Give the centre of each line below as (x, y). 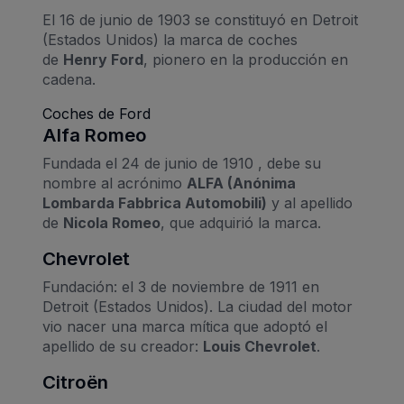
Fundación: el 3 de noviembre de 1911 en (181, 286)
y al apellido (310, 202)
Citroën (75, 381)
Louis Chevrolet (260, 346)
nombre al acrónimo (115, 183)
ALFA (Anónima (241, 183)
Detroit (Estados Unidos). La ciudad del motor (197, 306)
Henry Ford (103, 59)
